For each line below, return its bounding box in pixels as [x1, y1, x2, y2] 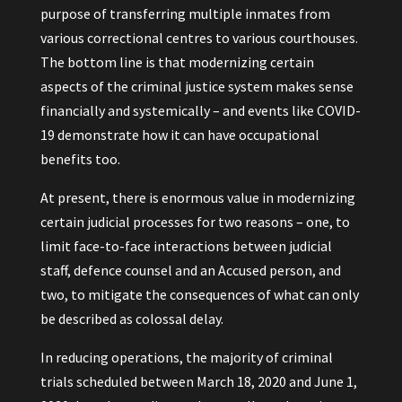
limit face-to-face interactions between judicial [39, 237, 332, 255]
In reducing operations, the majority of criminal [39, 348, 333, 366]
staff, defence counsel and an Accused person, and [39, 261, 341, 279]
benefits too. [39, 150, 120, 168]
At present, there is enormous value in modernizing [39, 188, 355, 206]
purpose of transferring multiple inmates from [39, 4, 330, 22]
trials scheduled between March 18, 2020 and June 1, [39, 372, 357, 390]
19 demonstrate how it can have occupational [39, 126, 319, 144]
